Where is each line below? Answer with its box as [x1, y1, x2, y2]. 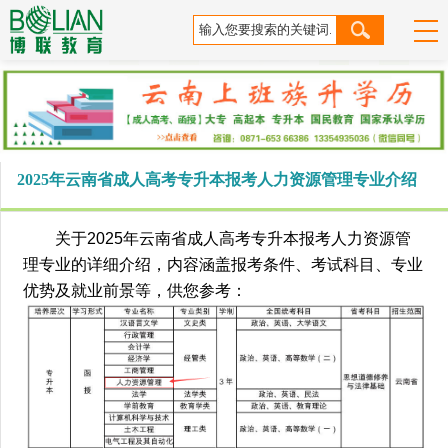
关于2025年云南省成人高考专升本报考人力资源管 [55, 229, 412, 247]
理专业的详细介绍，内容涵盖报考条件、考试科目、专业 [23, 255, 424, 273]
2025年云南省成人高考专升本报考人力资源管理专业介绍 [17, 170, 418, 188]
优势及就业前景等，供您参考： [23, 281, 248, 299]
